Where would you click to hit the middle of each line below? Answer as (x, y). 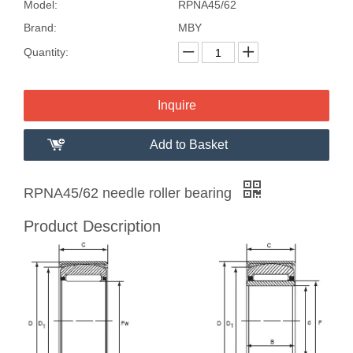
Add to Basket (188, 145)
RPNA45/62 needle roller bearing (130, 193)
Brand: (40, 28)
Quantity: (46, 52)
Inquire (176, 105)
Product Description (92, 226)
